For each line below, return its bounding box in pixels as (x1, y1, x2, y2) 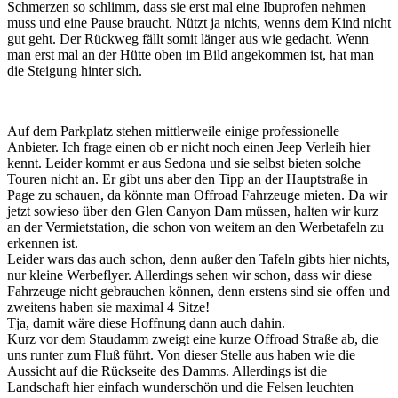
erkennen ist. (7, 235, 78, 251)
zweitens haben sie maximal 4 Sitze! (7, 298, 210, 314)
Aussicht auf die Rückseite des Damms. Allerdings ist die (7, 362, 327, 378)
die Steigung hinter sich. (7, 62, 142, 78)
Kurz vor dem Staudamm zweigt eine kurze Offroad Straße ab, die (7, 330, 378, 346)
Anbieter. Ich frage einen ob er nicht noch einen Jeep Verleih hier (7, 139, 370, 155)
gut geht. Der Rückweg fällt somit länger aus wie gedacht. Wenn (7, 30, 369, 46)
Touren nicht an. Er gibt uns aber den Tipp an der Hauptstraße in (7, 171, 368, 187)
